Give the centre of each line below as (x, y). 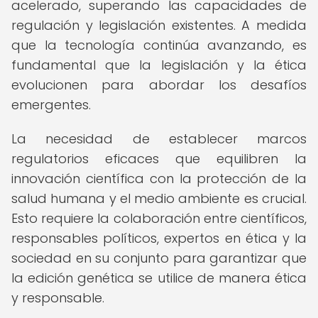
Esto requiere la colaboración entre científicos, (159, 218)
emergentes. (51, 105)
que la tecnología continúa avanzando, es (159, 45)
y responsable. (58, 298)
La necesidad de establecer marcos (159, 139)
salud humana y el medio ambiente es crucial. (159, 198)
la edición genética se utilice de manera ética (159, 278)
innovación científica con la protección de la (159, 179)
